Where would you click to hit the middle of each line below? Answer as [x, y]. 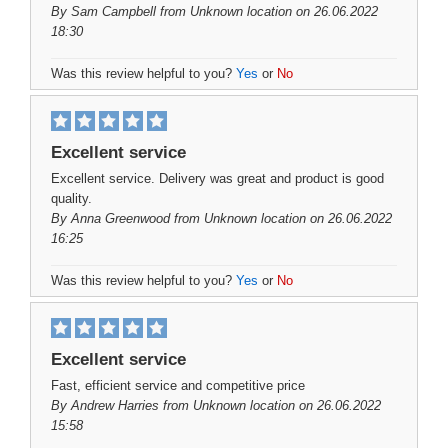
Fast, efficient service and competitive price [178, 385]
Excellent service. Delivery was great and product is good [217, 178]
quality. [71, 198]
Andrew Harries [115, 405]
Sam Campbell [113, 11]
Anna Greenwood [120, 218]
